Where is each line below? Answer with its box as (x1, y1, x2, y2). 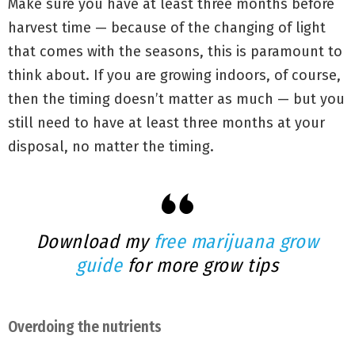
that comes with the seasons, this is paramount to (8, 42, 342, 60)
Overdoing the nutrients (8, 317, 162, 336)
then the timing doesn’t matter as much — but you (8, 90, 345, 108)
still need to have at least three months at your (8, 113, 325, 132)
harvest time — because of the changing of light (8, 18, 326, 36)
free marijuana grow (153, 230, 319, 253)
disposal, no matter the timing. (8, 137, 214, 155)
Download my (36, 230, 154, 253)
